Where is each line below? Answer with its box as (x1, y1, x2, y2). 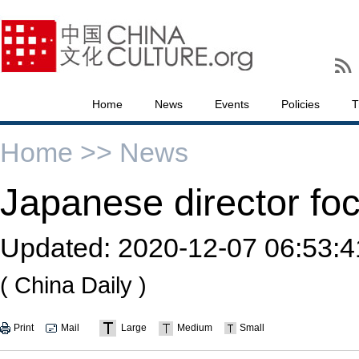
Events (215, 98, 249, 111)
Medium (177, 322, 212, 333)
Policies (281, 98, 320, 111)
